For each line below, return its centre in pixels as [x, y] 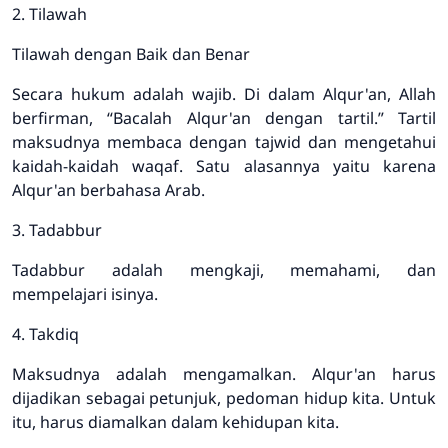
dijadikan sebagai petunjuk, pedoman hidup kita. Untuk [224, 397]
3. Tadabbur [57, 229]
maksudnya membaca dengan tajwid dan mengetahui [224, 141]
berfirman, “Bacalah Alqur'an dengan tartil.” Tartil [224, 117]
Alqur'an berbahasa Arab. [108, 189]
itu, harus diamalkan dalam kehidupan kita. [175, 421]
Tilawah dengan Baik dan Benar [131, 53]
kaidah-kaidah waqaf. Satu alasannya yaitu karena [224, 165]
